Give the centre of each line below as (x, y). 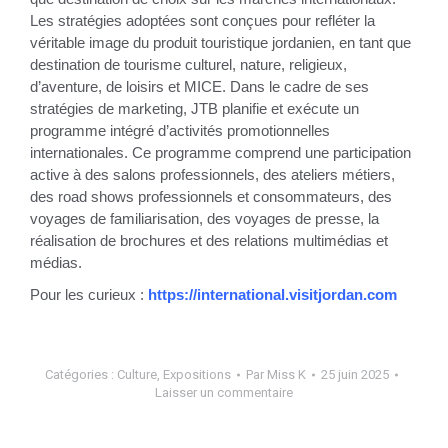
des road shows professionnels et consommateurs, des (211, 197)
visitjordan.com (343, 295)
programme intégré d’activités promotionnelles (180, 131)
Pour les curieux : (87, 295)
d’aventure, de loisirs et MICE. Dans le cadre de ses (199, 87)
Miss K (286, 374)
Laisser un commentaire (224, 392)
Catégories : (80, 374)
